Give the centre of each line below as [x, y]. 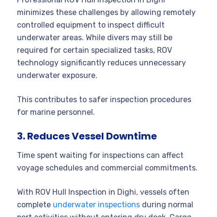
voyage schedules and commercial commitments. [107, 168]
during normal [167, 204]
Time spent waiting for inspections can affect [100, 155]
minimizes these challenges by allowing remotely [106, 12]
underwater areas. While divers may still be [95, 37]
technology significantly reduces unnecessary [101, 62]
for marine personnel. [56, 112]
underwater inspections [96, 204]
